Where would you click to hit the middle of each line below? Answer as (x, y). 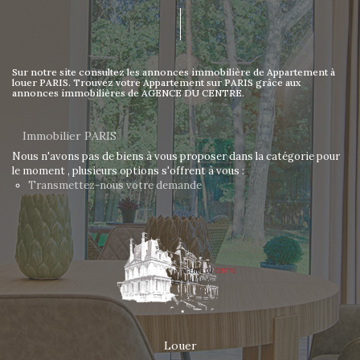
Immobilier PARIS (70, 136)
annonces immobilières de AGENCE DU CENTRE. (128, 93)
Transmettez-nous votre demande (115, 185)
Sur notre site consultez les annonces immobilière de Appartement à (174, 72)
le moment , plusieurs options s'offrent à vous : (128, 171)
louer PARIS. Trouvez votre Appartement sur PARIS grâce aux (156, 82)
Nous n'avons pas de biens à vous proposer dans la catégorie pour (176, 156)
